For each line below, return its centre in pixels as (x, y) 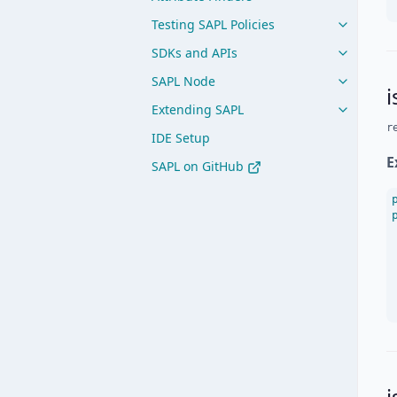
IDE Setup (181, 138)
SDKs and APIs (195, 53)
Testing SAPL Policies (213, 24)
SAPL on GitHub (199, 166)
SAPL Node (183, 81)
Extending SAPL (198, 109)
